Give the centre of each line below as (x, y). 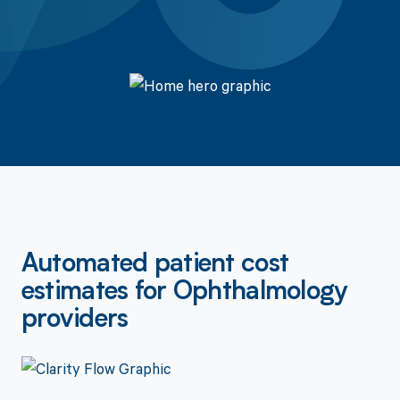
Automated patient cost (155, 266)
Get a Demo (162, 39)
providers (75, 321)
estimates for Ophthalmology (184, 293)
